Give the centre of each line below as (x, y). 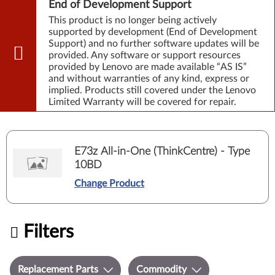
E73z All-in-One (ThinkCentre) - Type (162, 151)
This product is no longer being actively (133, 20)
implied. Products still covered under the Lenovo (152, 90)
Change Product (109, 183)
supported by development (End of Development (153, 32)
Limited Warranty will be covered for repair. (142, 102)
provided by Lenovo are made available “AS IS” (148, 67)
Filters (48, 232)
